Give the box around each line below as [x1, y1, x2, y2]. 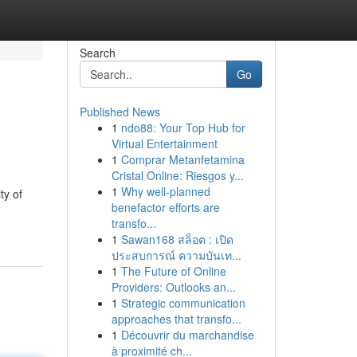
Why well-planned [120, 183, 210, 199]
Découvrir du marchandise [120, 327, 254, 343]
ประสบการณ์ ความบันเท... [111, 247, 241, 263]
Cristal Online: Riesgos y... [111, 167, 244, 183]
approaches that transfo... [111, 311, 241, 327]
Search [79, 45, 116, 61]
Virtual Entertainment [111, 135, 218, 151]
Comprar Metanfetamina [120, 151, 245, 167]
